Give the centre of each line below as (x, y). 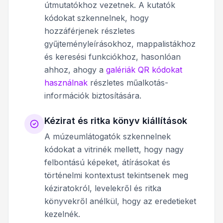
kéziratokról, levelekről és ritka (103, 188)
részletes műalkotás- (128, 82)
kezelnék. (62, 214)
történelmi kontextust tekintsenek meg (116, 175)
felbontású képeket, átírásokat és (107, 162)
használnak (66, 82)
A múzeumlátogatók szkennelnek (108, 136)
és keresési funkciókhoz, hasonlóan (112, 56)
